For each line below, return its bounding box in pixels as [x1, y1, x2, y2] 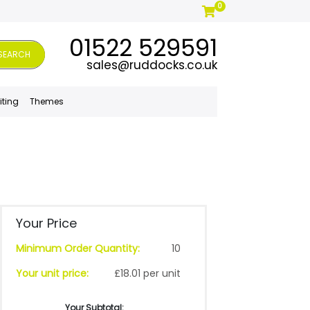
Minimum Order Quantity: [15, 241, 140, 255]
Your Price [15, 215, 77, 232]
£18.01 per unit [113, 266, 181, 280]
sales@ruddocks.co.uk [86, 57, 217, 73]
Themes [30, 95, 64, 107]
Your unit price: [15, 266, 89, 280]
